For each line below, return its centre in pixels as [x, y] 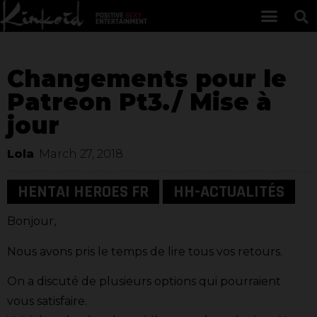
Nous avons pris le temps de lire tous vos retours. [145, 251]
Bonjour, [31, 221]
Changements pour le [147, 79]
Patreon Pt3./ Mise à [139, 102]
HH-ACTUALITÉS [229, 192]
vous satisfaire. [47, 301]
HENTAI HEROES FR [83, 192]
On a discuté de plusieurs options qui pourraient [144, 281]
